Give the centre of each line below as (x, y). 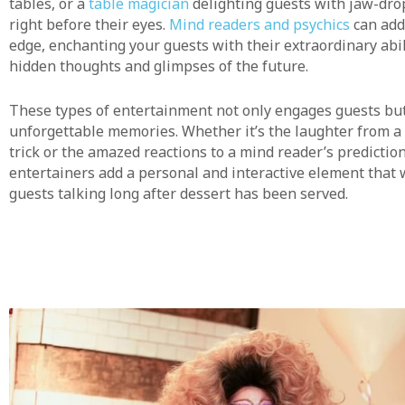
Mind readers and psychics (259, 24)
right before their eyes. (89, 24)
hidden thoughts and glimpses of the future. (159, 66)
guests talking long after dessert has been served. (179, 193)
